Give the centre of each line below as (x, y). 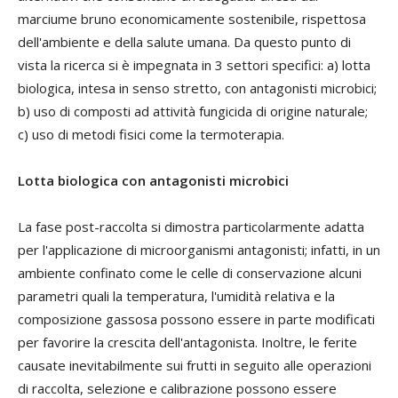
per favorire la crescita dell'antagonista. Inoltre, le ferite (187, 342)
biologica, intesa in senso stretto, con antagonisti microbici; (197, 88)
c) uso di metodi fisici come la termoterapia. (151, 134)
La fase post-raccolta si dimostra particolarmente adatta (191, 226)
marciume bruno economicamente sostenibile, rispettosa (192, 18)
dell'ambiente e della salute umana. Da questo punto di (184, 41)
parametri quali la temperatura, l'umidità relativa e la (176, 295)
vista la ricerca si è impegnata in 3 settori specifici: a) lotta (194, 64)
